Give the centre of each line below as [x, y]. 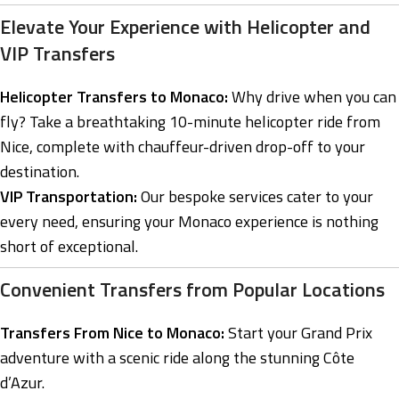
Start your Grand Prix [298, 333]
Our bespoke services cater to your [255, 197]
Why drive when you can [312, 97]
